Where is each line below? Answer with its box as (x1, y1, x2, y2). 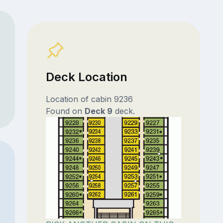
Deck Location (45, 69, 127, 84)
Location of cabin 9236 (45, 94, 133, 104)
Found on (45, 106, 85, 116)
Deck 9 (84, 106, 112, 116)
